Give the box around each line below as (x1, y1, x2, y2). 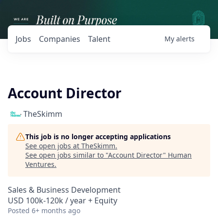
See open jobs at (25, 141, 81, 150)
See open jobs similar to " (25, 150, 108, 160)
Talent (88, 34, 110, 44)
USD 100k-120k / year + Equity (8, 195, 117, 206)
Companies (39, 34, 80, 44)
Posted (8, 206, 30, 215)
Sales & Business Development (8, 184, 121, 195)
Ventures (25, 160, 54, 169)
